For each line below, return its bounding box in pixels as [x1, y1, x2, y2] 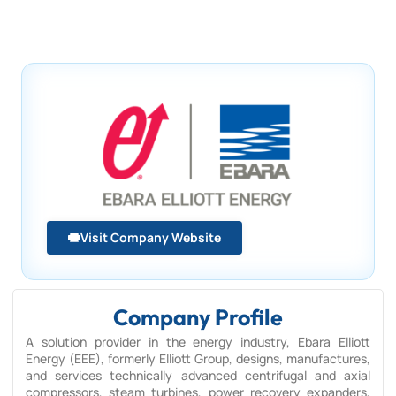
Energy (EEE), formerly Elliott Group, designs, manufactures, [26, 350, 370, 367]
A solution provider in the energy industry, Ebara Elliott [26, 333, 370, 350]
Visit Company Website [80, 229, 221, 246]
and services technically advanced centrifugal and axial [26, 367, 370, 384]
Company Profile [113, 303, 283, 331]
